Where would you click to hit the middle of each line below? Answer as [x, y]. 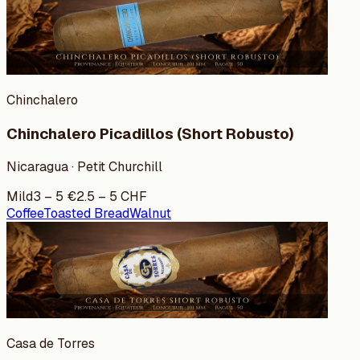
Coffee [25, 214]
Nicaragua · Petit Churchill [84, 167]
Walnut [150, 214]
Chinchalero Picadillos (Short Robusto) [150, 133]
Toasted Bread [86, 214]
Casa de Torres [51, 344]
